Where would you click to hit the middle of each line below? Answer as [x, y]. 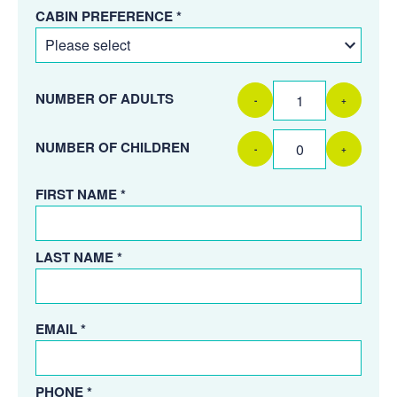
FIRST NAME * [81, 194]
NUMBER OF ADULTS [105, 98]
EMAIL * [61, 328]
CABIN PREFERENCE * [109, 16]
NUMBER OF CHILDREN [113, 147]
